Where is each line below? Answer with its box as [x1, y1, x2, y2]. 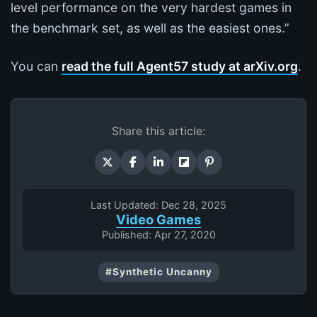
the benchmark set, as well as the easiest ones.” [11, 20, 289, 35]
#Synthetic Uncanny [105, 265, 212, 277]
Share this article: [112, 123, 205, 138]
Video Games [116, 211, 201, 227]
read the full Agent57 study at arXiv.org [62, 58, 298, 74]
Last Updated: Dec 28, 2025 [91, 198, 226, 211]
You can [11, 58, 62, 74]
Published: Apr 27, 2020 [101, 228, 216, 241]
